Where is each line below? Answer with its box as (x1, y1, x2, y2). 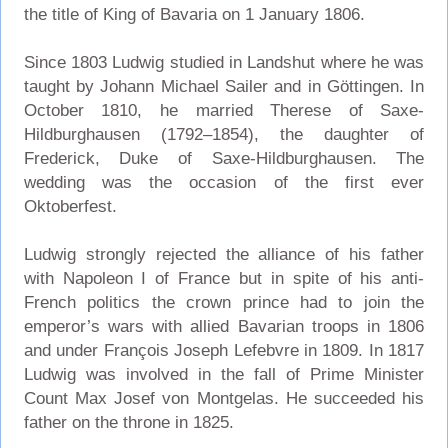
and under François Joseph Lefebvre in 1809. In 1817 (23, 340, 425, 360)
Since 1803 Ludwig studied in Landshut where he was (23, 52, 425, 72)
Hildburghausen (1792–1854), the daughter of (23, 124, 425, 144)
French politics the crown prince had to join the (23, 292, 425, 312)
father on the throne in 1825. (23, 412, 234, 432)
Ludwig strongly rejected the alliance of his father (23, 244, 425, 264)
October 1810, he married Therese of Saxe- (23, 100, 425, 120)
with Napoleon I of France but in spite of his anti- (23, 268, 425, 288)
